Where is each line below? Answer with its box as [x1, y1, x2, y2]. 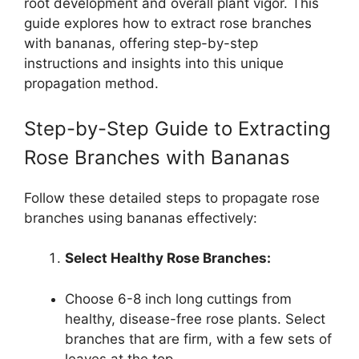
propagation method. [24, 75, 159, 92]
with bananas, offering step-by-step [24, 35, 258, 52]
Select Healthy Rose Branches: [65, 250, 271, 267]
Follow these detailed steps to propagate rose [24, 189, 320, 206]
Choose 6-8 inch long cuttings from [65, 290, 292, 307]
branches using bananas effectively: [24, 209, 257, 226]
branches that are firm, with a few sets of [65, 330, 332, 347]
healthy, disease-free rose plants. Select [65, 310, 325, 327]
